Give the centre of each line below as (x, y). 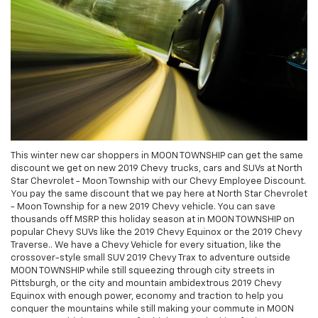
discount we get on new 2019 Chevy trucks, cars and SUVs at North (157, 169)
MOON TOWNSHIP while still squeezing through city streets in (143, 271)
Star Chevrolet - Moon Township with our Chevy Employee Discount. (158, 182)
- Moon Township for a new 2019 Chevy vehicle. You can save (143, 207)
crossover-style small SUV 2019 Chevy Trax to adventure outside (150, 258)
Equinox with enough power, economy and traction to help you (147, 297)
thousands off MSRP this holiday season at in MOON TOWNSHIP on (153, 220)
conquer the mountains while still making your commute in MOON (152, 309)
